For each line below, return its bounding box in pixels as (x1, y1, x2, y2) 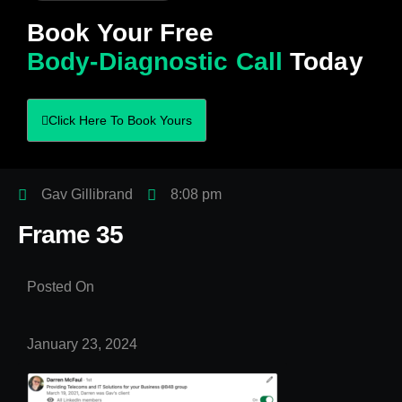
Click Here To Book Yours (48, 113, 192, 128)
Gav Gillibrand (41, 187, 133, 203)
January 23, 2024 (27, 336, 137, 353)
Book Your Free (27, 18, 214, 47)
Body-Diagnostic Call (27, 47, 284, 75)
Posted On (27, 279, 94, 295)
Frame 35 (18, 221, 124, 249)
